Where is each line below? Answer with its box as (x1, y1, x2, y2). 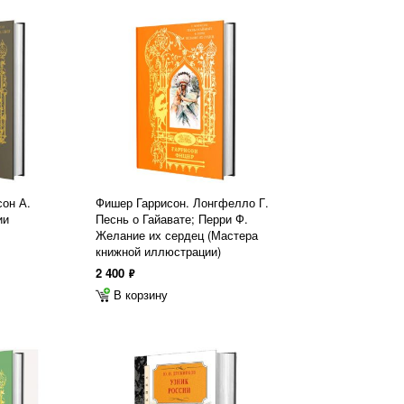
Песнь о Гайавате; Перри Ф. (96, 210, 248, 227)
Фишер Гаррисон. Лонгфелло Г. (96, 194, 269, 211)
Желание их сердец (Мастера (96, 226, 258, 243)
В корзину (114, 286, 168, 303)
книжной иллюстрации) (96, 243, 221, 260)
